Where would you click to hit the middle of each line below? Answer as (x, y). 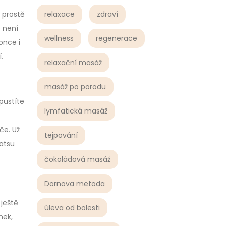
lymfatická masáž (76, 111)
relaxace (60, 14)
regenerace (117, 38)
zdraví (107, 14)
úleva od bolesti (72, 208)
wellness (59, 38)
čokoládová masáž (77, 159)
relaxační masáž (73, 63)
